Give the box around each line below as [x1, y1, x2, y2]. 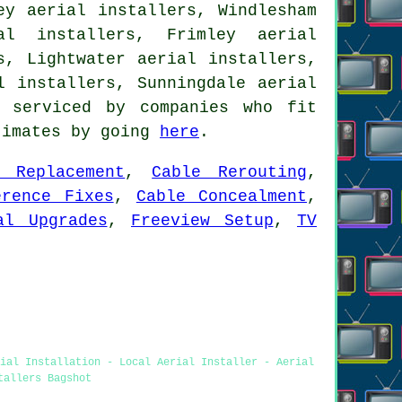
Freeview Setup [131, 211, 274, 230]
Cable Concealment [135, 187, 308, 205]
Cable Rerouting [152, 162, 308, 181]
